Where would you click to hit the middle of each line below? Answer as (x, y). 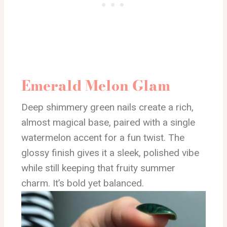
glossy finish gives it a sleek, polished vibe (110, 153)
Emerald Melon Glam (96, 85)
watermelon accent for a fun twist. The (103, 137)
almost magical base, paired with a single (108, 122)
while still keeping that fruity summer (98, 168)
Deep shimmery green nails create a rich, (107, 107)
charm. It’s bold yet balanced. (83, 183)
